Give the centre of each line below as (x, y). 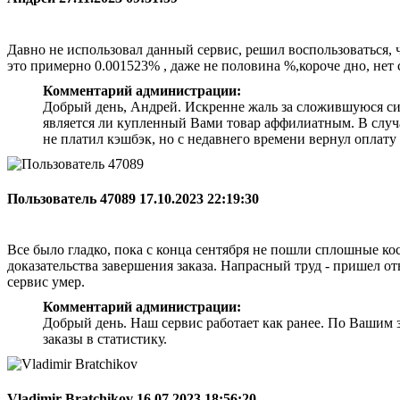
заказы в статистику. (105, 339)
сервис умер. (46, 282)
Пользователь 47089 (73, 198)
